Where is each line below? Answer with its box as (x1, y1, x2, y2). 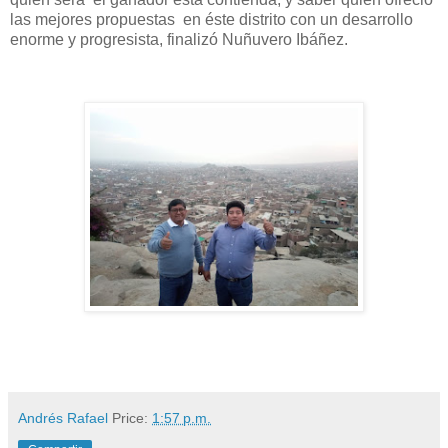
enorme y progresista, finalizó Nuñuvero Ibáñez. (10, 30, 348, 48)
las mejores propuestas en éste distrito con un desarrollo (10, 10, 413, 28)
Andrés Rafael (18, 410, 108, 427)
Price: (112, 410, 152, 427)
